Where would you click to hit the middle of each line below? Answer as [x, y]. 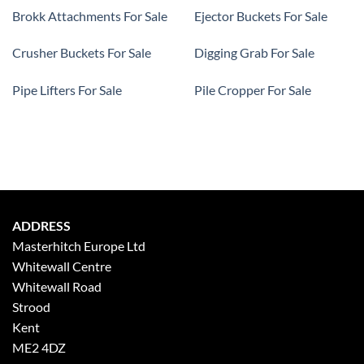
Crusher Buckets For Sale [82, 53]
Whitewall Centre [62, 266]
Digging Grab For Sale [254, 53]
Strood [31, 307]
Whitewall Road [57, 287]
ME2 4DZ [39, 348]
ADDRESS [41, 226]
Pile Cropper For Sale [253, 90]
